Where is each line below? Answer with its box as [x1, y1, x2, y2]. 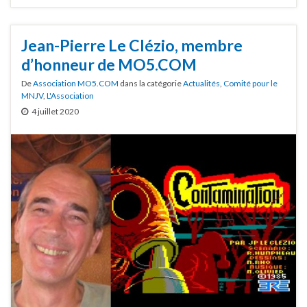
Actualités [183, 78, 220, 89]
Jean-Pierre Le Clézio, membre [21, 36, 243, 56]
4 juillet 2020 [32, 106, 79, 117]
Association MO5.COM [33, 78, 119, 89]
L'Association [47, 90, 94, 101]
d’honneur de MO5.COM [21, 55, 197, 75]
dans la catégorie [119, 78, 183, 89]
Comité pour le [223, 78, 278, 89]
